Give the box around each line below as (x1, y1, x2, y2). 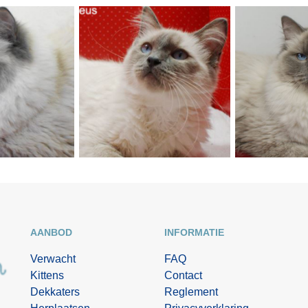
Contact (164, 269, 202, 281)
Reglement (164, 285, 218, 298)
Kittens (30, 269, 64, 281)
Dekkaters (30, 285, 80, 298)
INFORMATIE (164, 226, 224, 238)
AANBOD (30, 226, 72, 238)
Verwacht (30, 252, 76, 265)
